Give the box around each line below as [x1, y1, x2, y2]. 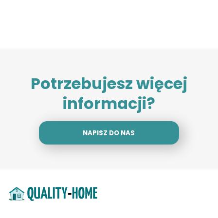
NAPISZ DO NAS [83, 128, 135, 138]
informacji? [62, 92, 155, 115]
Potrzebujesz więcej [30, 73, 187, 95]
